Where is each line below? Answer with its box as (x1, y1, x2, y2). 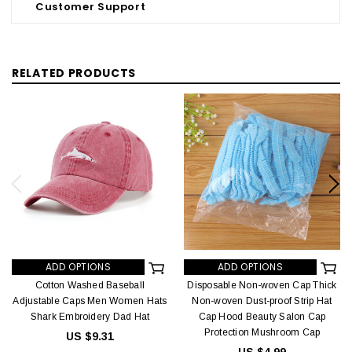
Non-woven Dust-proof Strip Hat (192, 295, 332, 306)
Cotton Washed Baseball (35, 279, 145, 291)
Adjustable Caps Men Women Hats (13, 295, 167, 306)
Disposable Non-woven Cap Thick (187, 279, 337, 291)
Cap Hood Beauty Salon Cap (198, 310, 326, 322)
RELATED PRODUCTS (12, 65, 137, 82)
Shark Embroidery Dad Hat (30, 310, 150, 322)
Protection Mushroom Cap (203, 326, 321, 338)
